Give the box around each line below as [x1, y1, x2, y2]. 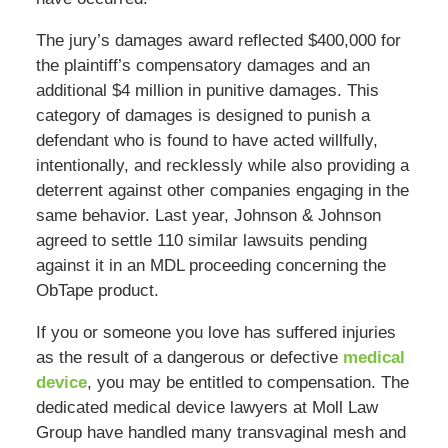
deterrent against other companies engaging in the [35, 181, 409, 201]
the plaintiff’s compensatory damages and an [35, 56, 370, 76]
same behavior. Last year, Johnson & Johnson [35, 206, 381, 226]
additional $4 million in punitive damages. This [35, 81, 379, 101]
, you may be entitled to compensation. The [86, 373, 409, 393]
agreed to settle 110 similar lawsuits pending [35, 231, 367, 251]
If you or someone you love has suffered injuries [35, 323, 396, 343]
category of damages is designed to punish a [35, 106, 370, 126]
